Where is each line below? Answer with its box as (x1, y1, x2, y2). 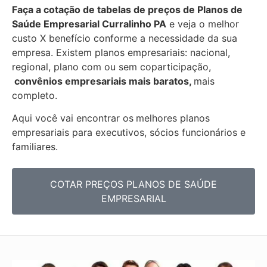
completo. (12, 89, 60, 101)
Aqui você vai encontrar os (12, 111, 133, 124)
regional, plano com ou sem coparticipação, (12, 60, 211, 73)
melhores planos (136, 111, 210, 124)
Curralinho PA (102, 17, 166, 30)
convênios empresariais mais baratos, (12, 74, 194, 87)
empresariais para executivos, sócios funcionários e (12, 126, 246, 138)
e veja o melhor (166, 17, 239, 30)
